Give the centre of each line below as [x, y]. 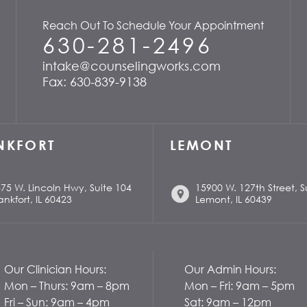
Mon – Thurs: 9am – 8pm [67, 286]
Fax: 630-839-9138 [94, 82]
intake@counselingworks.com [131, 66]
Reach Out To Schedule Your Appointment [153, 25]
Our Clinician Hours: [55, 269]
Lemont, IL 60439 [234, 199]
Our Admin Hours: [230, 269]
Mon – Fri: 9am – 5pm [240, 286]
